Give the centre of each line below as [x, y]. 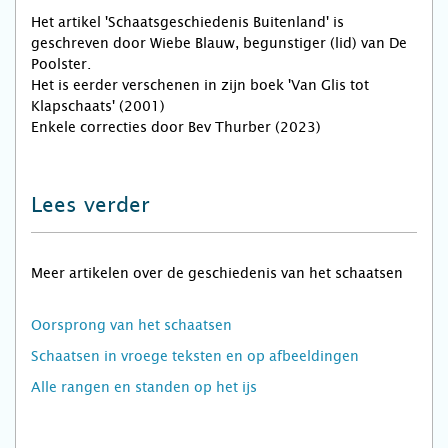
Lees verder [90, 205]
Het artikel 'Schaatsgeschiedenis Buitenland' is [187, 22]
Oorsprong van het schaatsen [131, 325]
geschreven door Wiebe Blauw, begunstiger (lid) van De [219, 43]
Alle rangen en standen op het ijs [144, 387]
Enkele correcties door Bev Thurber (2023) [176, 127]
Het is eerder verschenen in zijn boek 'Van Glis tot [200, 85]
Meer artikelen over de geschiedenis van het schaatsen [217, 273]
